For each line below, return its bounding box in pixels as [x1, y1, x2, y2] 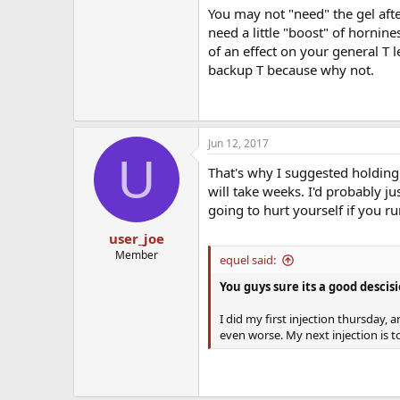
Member [114, 246, 158, 262]
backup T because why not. [208, 61, 374, 79]
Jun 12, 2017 [208, 136, 269, 152]
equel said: [220, 251, 276, 268]
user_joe [108, 229, 164, 247]
